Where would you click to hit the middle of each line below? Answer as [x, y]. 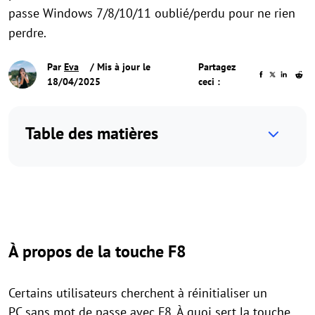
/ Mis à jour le [119, 67]
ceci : [210, 82]
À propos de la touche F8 [97, 251]
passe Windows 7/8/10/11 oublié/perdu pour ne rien [152, 13]
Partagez [217, 67]
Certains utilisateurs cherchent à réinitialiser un [138, 293]
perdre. [27, 33]
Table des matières [92, 133]
